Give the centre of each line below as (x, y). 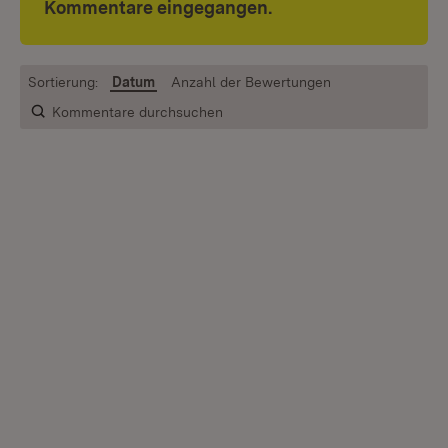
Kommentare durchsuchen (137, 112)
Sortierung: (63, 82)
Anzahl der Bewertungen (251, 82)
